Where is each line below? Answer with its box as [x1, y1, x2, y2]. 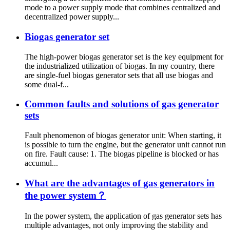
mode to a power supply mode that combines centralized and [25, 3, 220, 12]
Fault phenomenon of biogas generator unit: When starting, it [25, 130, 221, 140]
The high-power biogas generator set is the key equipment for [25, 52, 223, 61]
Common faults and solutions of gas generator [25, 99, 219, 110]
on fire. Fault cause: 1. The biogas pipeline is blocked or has [25, 149, 219, 158]
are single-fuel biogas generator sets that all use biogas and [25, 70, 213, 80]
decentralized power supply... [25, 12, 119, 22]
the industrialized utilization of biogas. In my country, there [25, 61, 215, 70]
